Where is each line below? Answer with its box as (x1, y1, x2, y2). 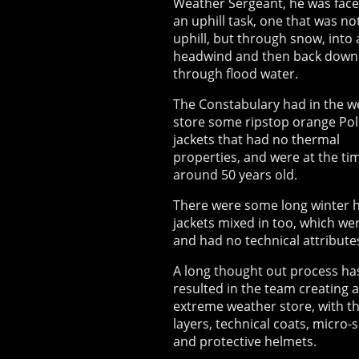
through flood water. (173, 65, 298, 83)
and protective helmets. (173, 333, 317, 351)
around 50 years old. (173, 166, 297, 184)
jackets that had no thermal (173, 131, 340, 149)
